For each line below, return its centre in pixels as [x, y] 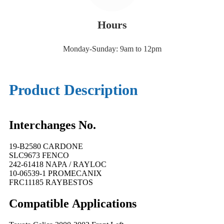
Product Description [73, 90]
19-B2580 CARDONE [46, 146]
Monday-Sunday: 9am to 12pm [112, 49]
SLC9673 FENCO [39, 155]
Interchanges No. [52, 125]
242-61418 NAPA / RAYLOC [58, 164]
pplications [108, 203]
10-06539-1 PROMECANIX [55, 173]
